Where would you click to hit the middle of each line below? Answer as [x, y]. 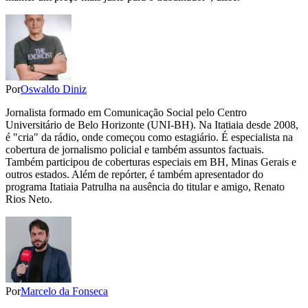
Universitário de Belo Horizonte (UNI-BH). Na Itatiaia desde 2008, [152, 124]
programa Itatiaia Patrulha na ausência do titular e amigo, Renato [145, 186]
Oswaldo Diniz [54, 89]
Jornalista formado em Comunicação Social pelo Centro [126, 112]
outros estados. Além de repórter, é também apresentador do [134, 174]
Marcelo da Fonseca [64, 291]
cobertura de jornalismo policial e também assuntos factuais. [135, 149]
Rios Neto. [29, 199]
